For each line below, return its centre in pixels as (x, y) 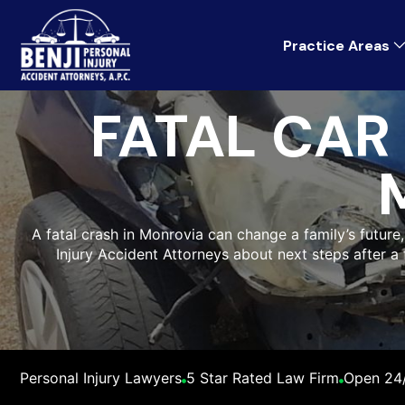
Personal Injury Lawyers (101, 378)
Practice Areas (336, 45)
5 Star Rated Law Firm (263, 378)
